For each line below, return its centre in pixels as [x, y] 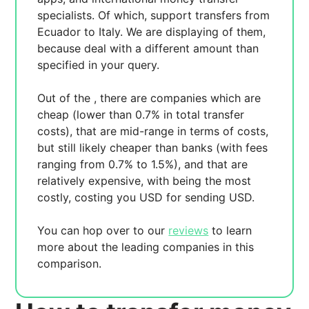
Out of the [66, 98]
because [61, 48]
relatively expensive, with [105, 181]
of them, [244, 32]
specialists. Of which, [94, 15]
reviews [189, 230]
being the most [212, 181]
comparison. [70, 263]
